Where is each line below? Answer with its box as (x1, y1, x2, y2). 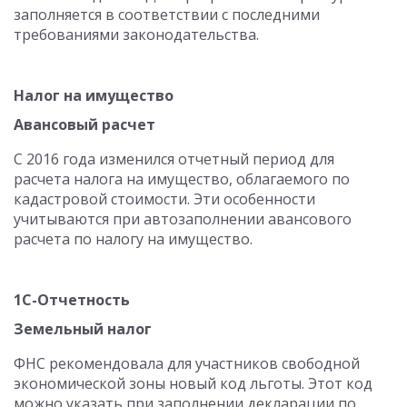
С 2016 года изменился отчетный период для (14, 149, 334, 169)
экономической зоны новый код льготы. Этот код (14, 373, 372, 393)
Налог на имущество (14, 85, 174, 105)
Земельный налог (14, 319, 152, 339)
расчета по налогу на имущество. (14, 229, 253, 249)
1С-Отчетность (14, 290, 130, 310)
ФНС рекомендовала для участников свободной (14, 353, 360, 373)
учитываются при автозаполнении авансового (14, 209, 352, 229)
